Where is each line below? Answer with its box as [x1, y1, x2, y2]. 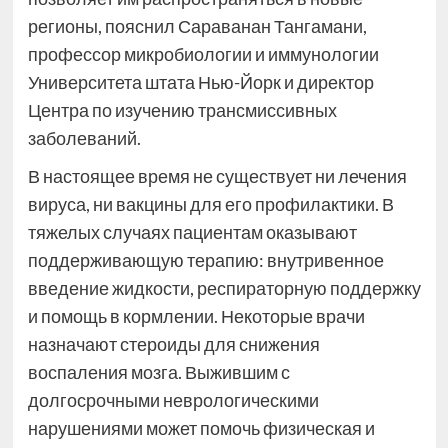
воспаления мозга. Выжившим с [27, 361, 290, 384]
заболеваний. [27, 127, 141, 150]
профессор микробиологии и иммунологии [27, 43, 379, 66]
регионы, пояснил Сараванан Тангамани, [27, 15, 367, 38]
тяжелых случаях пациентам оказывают [27, 221, 357, 244]
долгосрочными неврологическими [27, 389, 319, 412]
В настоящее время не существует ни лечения [27, 165, 407, 188]
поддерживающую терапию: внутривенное [27, 249, 384, 272]
